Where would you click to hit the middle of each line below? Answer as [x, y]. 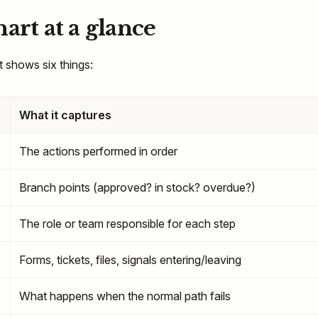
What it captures [65, 115]
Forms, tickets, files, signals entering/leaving [130, 260]
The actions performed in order [98, 151]
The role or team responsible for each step [127, 224]
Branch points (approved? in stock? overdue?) [137, 187]
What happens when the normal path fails [125, 296]
